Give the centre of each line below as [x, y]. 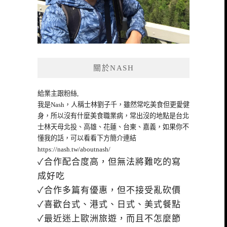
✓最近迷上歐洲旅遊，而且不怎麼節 [109, 219]
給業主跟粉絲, [58, 94]
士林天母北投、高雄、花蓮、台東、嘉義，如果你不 [113, 127]
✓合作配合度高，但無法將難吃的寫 [109, 162]
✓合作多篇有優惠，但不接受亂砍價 [109, 191]
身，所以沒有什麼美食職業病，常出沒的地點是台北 [113, 116]
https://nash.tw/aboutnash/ [74, 149]
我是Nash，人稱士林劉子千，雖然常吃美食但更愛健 [113, 105]
